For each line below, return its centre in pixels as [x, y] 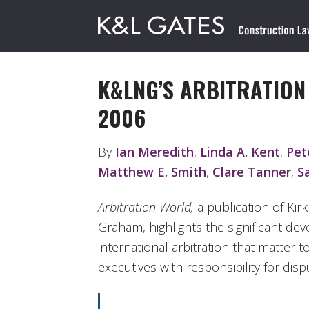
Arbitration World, [146, 207]
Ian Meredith [154, 151]
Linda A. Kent [240, 151]
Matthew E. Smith [152, 171]
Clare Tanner [252, 171]
